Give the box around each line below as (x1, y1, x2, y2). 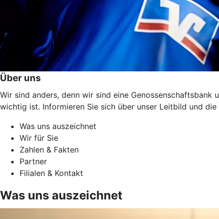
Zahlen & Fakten (20, 144, 79, 154)
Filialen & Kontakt (20, 168, 83, 178)
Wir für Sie (20, 132, 58, 143)
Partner (20, 156, 47, 166)
